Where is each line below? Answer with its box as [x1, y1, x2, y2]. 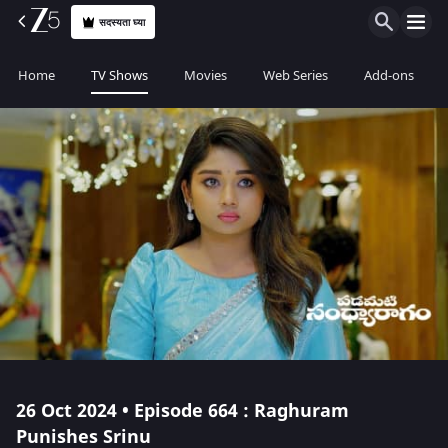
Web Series [263, 66, 328, 85]
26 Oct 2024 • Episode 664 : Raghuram [16, 398, 349, 424]
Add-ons [364, 66, 414, 85]
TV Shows [91, 66, 148, 85]
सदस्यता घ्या [99, 14, 146, 30]
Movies [184, 66, 227, 85]
